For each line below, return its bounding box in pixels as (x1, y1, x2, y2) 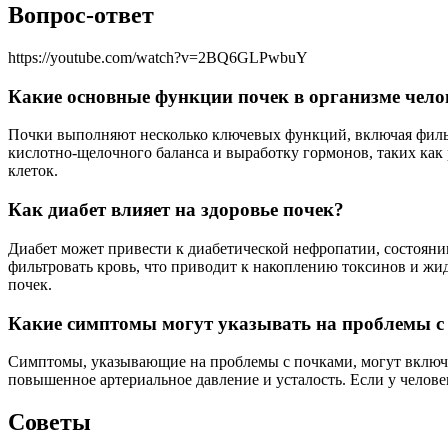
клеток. (8, 162, 58, 180)
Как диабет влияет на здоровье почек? (8, 199, 344, 221)
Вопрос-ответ (8, 2, 154, 29)
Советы (8, 409, 91, 436)
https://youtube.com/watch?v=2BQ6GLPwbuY (8, 48, 308, 66)
